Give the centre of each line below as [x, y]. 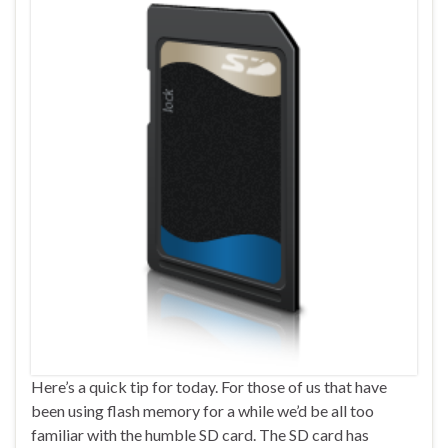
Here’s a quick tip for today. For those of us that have [209, 387]
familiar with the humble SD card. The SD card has [200, 435]
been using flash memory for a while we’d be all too [202, 411]
